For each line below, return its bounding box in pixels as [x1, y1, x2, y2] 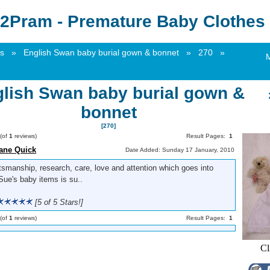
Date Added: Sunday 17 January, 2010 [125, 146, 234, 153]
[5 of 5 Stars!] [33, 198, 83, 207]
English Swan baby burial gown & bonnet [24, 48, 179, 57]
